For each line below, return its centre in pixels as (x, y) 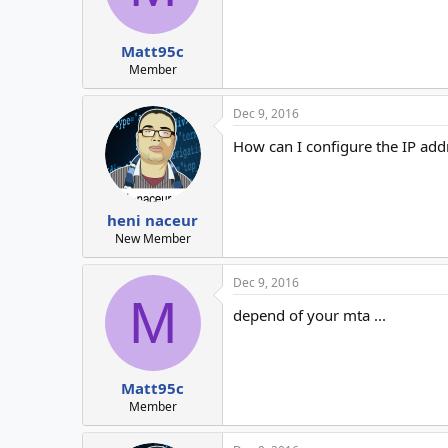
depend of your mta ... (309, 314)
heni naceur (152, 219)
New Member (152, 238)
